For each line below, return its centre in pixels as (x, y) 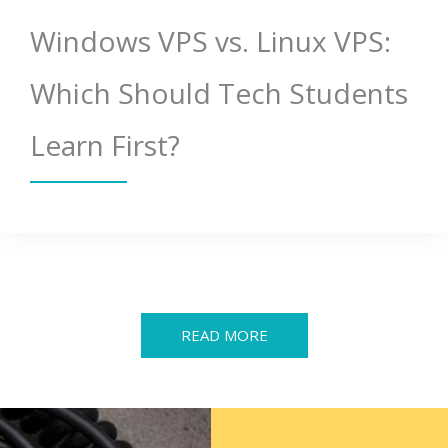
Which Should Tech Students (219, 93)
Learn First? (105, 145)
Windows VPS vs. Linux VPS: (210, 41)
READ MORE (224, 335)
